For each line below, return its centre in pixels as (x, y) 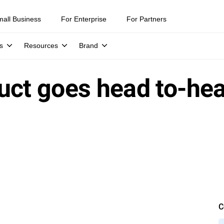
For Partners (146, 19)
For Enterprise (84, 19)
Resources (41, 45)
